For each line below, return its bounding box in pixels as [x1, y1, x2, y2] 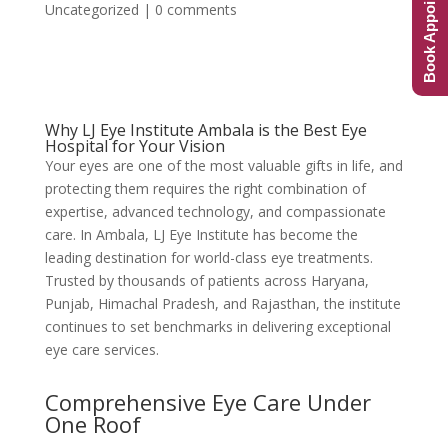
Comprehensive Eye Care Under [44, 387, 371, 417]
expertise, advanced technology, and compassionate [44, 202, 386, 221]
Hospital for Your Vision [44, 135, 225, 157]
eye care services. [44, 340, 159, 359]
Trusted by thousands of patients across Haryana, [44, 271, 369, 290]
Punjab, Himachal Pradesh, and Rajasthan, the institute [44, 294, 401, 313]
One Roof [44, 409, 141, 439]
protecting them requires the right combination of [44, 179, 366, 198]
